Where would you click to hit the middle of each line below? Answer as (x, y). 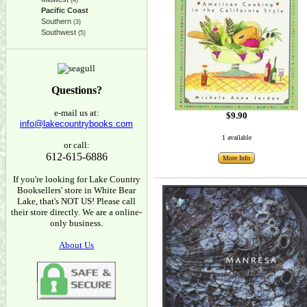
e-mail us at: (76, 113)
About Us (76, 245)
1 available (236, 137)
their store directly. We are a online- (76, 212)
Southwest (59, 32)
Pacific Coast (65, 10)
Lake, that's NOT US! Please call (76, 201)
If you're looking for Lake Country (76, 179)
